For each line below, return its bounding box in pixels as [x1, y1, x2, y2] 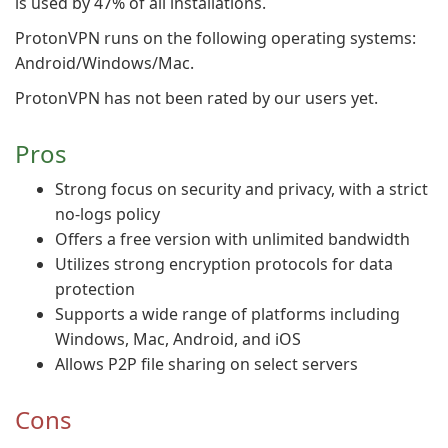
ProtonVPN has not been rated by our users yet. [15, 87, 378, 109]
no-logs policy [55, 203, 160, 225]
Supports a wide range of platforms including [55, 303, 400, 325]
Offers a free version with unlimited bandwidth [55, 228, 410, 250]
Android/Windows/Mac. [15, 52, 194, 74]
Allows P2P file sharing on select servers [55, 353, 358, 375]
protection [55, 278, 135, 300]
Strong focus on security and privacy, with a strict [55, 178, 428, 200]
